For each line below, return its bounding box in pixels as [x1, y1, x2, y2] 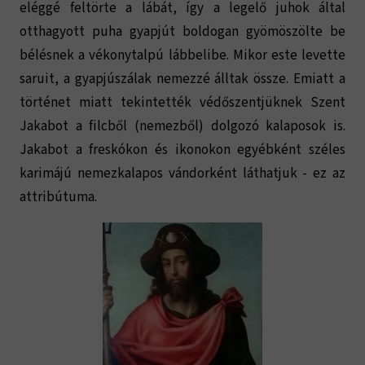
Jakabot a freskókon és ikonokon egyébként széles [20, 140, 345, 161]
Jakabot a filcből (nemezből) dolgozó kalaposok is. [20, 117, 345, 137]
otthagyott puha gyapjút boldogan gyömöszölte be [20, 22, 345, 42]
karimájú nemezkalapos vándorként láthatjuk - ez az [20, 164, 345, 184]
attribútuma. [20, 187, 99, 208]
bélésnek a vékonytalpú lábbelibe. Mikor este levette [20, 46, 345, 66]
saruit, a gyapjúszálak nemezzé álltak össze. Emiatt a [20, 69, 345, 90]
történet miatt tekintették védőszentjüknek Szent [20, 93, 345, 113]
